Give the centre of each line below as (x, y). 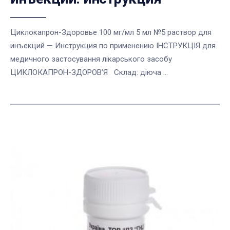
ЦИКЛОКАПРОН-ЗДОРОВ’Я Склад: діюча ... (89, 73)
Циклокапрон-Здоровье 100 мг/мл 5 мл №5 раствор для (111, 33)
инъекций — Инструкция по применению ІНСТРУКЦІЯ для (113, 46)
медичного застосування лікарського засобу (93, 59)
